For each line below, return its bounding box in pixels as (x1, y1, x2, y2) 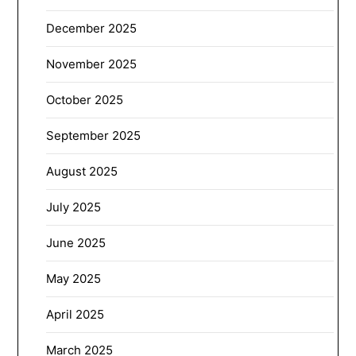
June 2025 (46, 234, 106, 250)
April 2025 (46, 306, 105, 322)
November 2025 (46, 56, 137, 72)
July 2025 (46, 199, 102, 215)
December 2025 (46, 20, 137, 36)
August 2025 (46, 163, 118, 179)
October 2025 (46, 91, 124, 107)
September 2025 (46, 127, 141, 143)
